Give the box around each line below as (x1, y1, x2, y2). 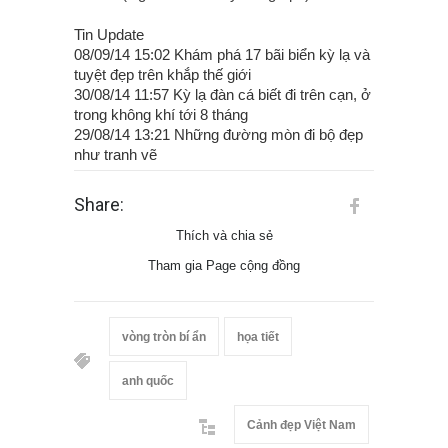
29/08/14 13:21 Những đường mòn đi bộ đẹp (74, 126, 363, 144)
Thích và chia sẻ (175, 228, 273, 244)
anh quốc (122, 374, 174, 389)
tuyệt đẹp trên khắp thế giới (74, 66, 251, 84)
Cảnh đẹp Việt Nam (247, 418, 356, 433)
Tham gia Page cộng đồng (148, 258, 300, 274)
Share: (74, 194, 124, 216)
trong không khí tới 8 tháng (74, 106, 248, 124)
